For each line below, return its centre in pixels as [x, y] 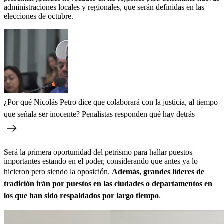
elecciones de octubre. [39, 16]
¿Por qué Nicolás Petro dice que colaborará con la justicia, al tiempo [111, 102]
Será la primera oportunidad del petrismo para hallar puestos [98, 152]
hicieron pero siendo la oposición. [58, 171]
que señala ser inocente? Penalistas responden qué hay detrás [99, 114]
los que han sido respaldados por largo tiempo [81, 195]
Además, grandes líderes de [158, 171]
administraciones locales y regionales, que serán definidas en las [104, 7]
